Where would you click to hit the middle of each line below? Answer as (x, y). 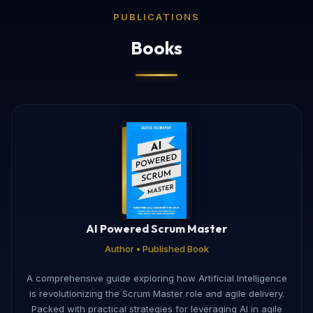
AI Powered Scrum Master (156, 228)
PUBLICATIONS (156, 16)
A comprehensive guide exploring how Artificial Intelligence (156, 278)
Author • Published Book (156, 248)
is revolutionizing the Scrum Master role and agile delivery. (156, 293)
